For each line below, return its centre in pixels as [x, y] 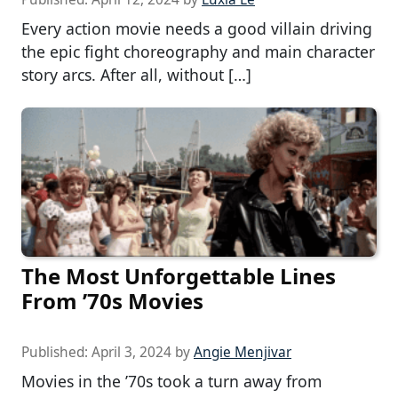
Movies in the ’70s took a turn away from [171, 382]
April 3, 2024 [131, 353]
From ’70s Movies [112, 301]
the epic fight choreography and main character [198, 52]
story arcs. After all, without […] [136, 75]
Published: [56, 353]
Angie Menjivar [243, 353]
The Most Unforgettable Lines [179, 276]
